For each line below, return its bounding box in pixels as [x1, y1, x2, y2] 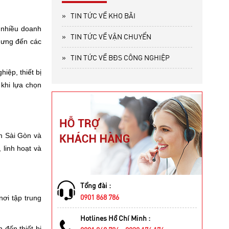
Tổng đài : [80, 180, 111, 191]
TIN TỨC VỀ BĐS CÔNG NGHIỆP [69, 53, 170, 63]
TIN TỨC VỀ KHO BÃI [69, 11, 135, 21]
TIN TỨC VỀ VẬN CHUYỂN [69, 32, 151, 42]
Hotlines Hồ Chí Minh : [80, 213, 150, 223]
